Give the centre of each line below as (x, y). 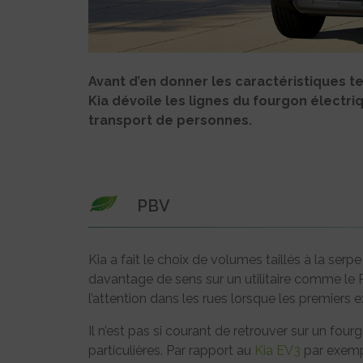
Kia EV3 (278, 351)
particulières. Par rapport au (171, 351)
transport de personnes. (170, 121)
